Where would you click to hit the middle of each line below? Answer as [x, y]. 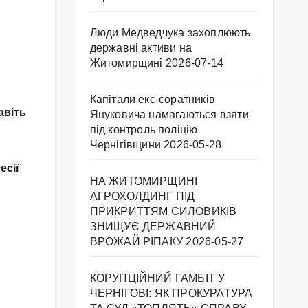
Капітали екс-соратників [153, 100]
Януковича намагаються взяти [169, 115]
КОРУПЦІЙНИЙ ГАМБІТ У [157, 278]
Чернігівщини [125, 145]
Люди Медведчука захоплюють [170, 33]
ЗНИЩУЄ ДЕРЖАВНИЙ [153, 227]
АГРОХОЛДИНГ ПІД [142, 197]
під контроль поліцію [144, 130]
